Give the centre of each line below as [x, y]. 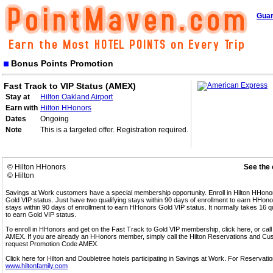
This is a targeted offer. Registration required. [114, 130]
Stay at [18, 97]
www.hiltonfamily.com [37, 266]
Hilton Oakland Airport [76, 97]
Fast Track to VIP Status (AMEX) [70, 86]
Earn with [22, 108]
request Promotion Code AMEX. [52, 244]
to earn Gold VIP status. [41, 214]
